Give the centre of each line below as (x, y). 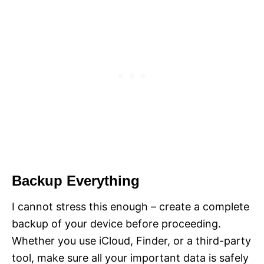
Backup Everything (76, 181)
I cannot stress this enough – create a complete (131, 207)
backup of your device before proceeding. (116, 224)
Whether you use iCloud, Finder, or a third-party (131, 241)
